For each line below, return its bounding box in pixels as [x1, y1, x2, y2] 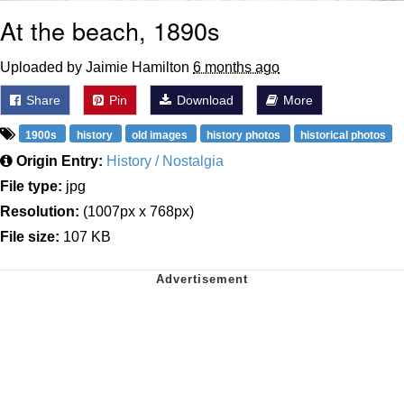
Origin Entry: [16, 153, 103, 170]
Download [173, 93, 234, 108]
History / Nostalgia [106, 153, 224, 170]
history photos [207, 129, 284, 142]
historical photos [299, 129, 386, 142]
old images [131, 129, 190, 142]
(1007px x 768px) [79, 204, 194, 220]
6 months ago [193, 60, 280, 76]
